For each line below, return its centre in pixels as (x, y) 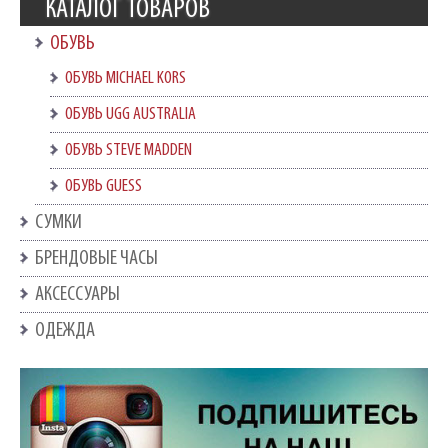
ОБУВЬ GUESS (103, 186)
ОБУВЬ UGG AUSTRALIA (130, 114)
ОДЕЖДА (65, 330)
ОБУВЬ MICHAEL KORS (125, 78)
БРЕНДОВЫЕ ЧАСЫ (96, 258)
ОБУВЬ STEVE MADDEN (128, 150)
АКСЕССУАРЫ (77, 294)
